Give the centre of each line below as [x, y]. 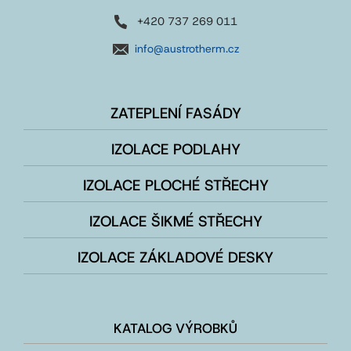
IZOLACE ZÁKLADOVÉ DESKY [175, 258]
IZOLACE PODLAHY [175, 150]
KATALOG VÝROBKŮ [175, 329]
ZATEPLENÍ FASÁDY [175, 114]
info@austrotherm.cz [187, 49]
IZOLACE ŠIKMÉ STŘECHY [175, 222]
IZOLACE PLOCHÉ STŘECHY [175, 186]
